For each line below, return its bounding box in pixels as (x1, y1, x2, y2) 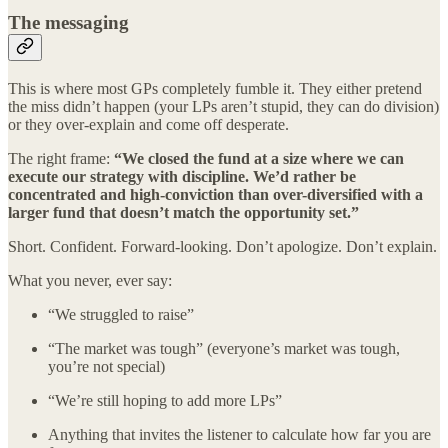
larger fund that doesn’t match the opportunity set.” (8, 203, 359, 221)
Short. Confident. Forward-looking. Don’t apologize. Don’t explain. (8, 237, 437, 255)
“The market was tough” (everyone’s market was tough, (48, 339, 400, 357)
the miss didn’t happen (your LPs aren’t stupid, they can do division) (8, 97, 439, 115)
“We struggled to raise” (48, 305, 194, 323)
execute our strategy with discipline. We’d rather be (8, 167, 356, 185)
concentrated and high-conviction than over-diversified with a (8, 185, 423, 203)
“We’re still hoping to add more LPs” (48, 391, 282, 409)
